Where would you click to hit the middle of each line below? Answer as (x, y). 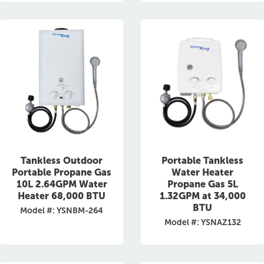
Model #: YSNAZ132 (202, 222)
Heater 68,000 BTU (62, 196)
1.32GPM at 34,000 (202, 196)
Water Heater (202, 172)
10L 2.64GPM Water (62, 184)
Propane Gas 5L (202, 184)
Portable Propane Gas (62, 172)
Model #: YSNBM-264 (62, 211)
